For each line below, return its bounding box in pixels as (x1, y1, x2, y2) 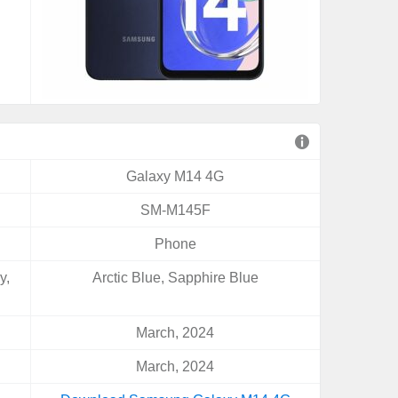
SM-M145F (139, 203, 211, 218)
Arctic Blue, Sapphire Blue (92, 270, 259, 285)
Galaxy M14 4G (126, 169, 225, 184)
